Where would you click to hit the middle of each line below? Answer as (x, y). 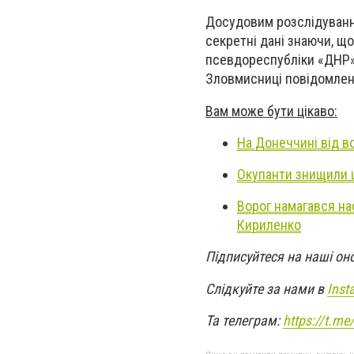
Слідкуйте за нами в (266, 288)
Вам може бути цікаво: (271, 111)
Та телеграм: (244, 320)
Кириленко (269, 225)
